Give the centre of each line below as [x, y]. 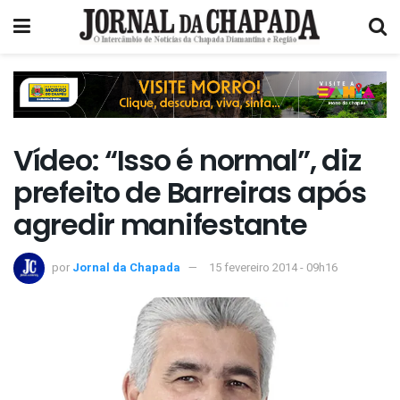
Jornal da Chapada [126, 267]
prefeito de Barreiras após [190, 193]
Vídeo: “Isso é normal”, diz [187, 161]
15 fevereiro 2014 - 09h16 [273, 267]
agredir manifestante [160, 225]
